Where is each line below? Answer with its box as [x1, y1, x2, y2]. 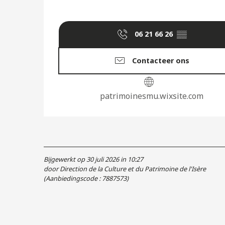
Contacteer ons [132, 55, 189, 65]
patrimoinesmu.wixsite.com [100, 90, 203, 102]
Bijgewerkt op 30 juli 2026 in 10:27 [44, 155, 143, 164]
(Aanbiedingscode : [44, 174, 102, 183]
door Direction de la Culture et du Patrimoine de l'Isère [44, 164, 206, 174]
